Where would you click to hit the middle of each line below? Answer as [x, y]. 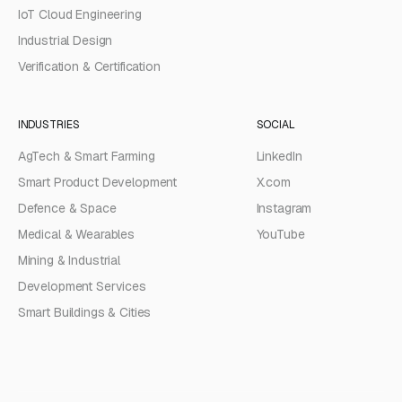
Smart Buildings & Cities [84, 312]
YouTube [280, 234]
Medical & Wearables [76, 234]
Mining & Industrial [69, 260]
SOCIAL [275, 125]
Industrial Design [65, 40]
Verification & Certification [89, 66]
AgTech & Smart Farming [86, 156]
